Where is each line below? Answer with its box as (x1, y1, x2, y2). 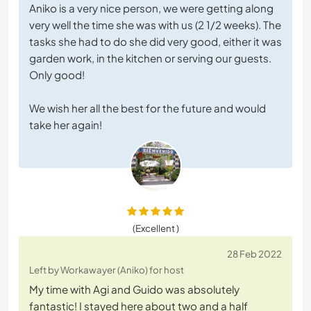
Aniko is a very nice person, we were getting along (29, 1, 274, 15)
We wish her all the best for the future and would (29, 101, 266, 115)
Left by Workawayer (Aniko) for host (29, 264, 184, 276)
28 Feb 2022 (227, 248, 282, 260)
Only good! (29, 68, 85, 82)
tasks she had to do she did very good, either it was (29, 35, 282, 49)
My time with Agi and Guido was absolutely (29, 283, 239, 296)
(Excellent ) (132, 222, 179, 235)
